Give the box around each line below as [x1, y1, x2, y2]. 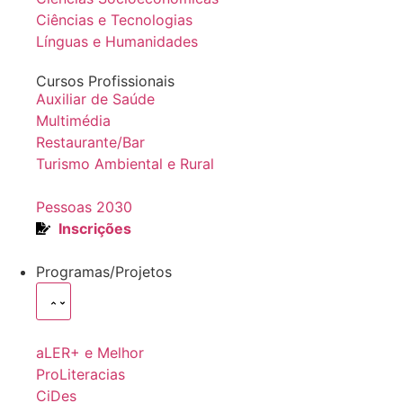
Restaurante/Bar [36, 133, 145, 151]
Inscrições [58, 219, 131, 237]
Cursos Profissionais [36, 72, 175, 90]
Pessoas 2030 [36, 198, 132, 216]
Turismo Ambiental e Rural [36, 155, 214, 173]
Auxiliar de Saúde [36, 90, 155, 108]
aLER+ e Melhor [36, 344, 144, 362]
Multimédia [36, 112, 111, 130]
